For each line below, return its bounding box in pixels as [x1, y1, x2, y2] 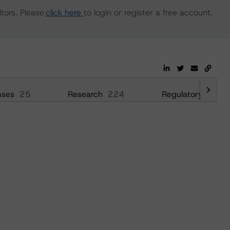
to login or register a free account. [83, 7, 213, 18]
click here [45, 7, 84, 18]
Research [67, 89, 103, 100]
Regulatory [161, 89, 203, 100]
